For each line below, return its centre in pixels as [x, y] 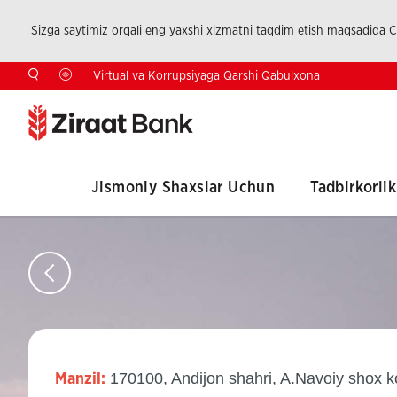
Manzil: [80, 379]
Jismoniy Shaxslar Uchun [183, 187]
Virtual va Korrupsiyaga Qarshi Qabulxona [206, 76]
